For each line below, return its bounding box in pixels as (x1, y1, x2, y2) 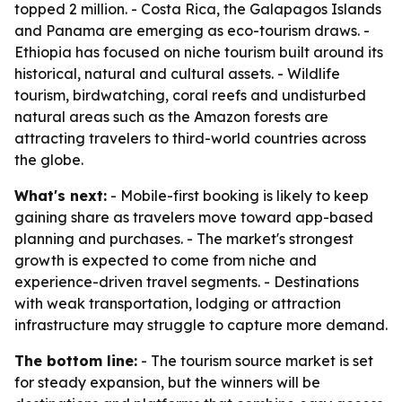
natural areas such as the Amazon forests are (14, 108, 328, 126)
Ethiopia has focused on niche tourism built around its (14, 43, 383, 61)
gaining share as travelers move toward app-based (14, 208, 373, 226)
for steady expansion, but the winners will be (14, 373, 320, 391)
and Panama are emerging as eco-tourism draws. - (14, 22, 370, 39)
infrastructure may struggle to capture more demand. (14, 316, 388, 334)
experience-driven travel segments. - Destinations (14, 273, 359, 291)
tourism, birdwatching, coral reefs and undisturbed (14, 86, 366, 104)
